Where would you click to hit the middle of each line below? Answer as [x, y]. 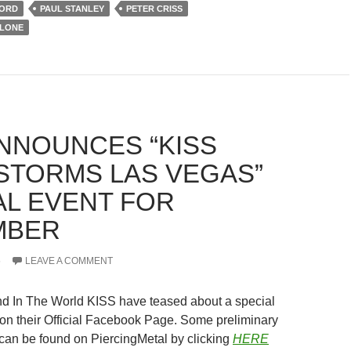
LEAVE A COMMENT [69, 261]
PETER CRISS [154, 9]
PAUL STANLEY [72, 9]
